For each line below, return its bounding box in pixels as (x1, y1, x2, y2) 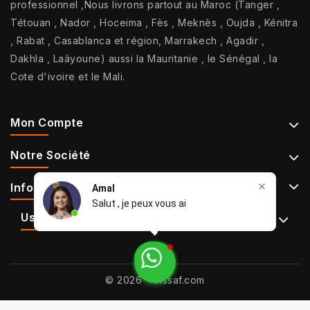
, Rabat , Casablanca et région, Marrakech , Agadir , (10, 34, 264, 46)
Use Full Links (21, 210, 98, 224)
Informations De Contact (10, 180, 154, 194)
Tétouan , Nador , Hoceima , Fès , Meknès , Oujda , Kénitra (10, 16, 298, 28)
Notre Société (10, 147, 91, 162)
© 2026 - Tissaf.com (105, 273, 205, 286)
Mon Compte (10, 115, 83, 129)
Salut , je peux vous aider (92, 198, 201, 209)
